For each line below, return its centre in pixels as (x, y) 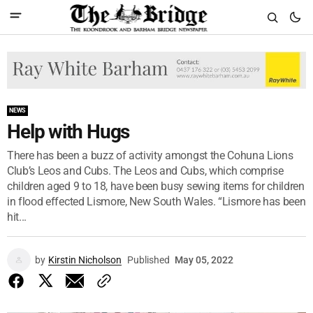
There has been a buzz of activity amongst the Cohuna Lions (150, 155)
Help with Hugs (68, 131)
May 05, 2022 (204, 260)
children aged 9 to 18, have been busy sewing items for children (156, 186)
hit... (17, 217)
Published (148, 260)
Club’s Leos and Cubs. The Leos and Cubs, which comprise (145, 170)
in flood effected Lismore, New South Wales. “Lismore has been (156, 201)
